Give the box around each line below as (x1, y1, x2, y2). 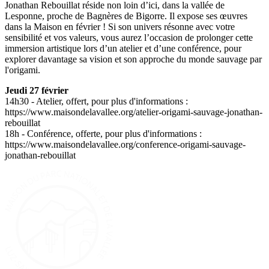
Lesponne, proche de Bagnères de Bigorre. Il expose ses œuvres (5, 11, 247, 22)
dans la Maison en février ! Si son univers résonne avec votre (5, 22, 235, 32)
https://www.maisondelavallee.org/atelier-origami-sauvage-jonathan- (5, 107, 262, 118)
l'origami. (5, 65, 40, 76)
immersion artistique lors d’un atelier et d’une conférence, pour (5, 43, 241, 54)
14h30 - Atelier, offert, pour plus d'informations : (5, 96, 190, 107)
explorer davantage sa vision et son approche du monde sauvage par (5, 54, 262, 65)
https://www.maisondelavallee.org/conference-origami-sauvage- (5, 139, 246, 150)
